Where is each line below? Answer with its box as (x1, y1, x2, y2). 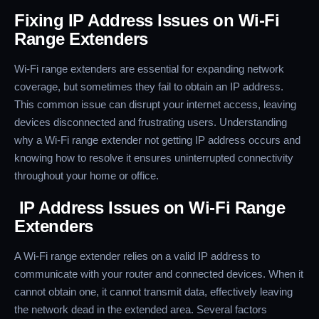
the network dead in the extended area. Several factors (14, 303, 267, 316)
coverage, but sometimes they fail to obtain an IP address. (14, 80, 283, 93)
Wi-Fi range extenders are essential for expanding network (14, 63, 284, 75)
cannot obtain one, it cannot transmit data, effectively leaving (14, 286, 293, 298)
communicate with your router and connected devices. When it (14, 268, 303, 281)
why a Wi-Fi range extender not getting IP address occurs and (14, 134, 300, 147)
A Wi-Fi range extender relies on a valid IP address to (14, 250, 260, 263)
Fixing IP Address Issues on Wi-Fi (14, 11, 280, 31)
